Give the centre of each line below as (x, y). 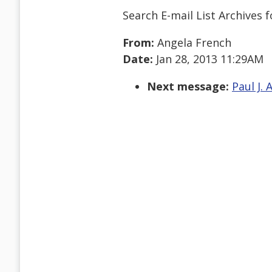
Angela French (193, 43)
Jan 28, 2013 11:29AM (208, 59)
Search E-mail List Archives (192, 15)
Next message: (188, 87)
